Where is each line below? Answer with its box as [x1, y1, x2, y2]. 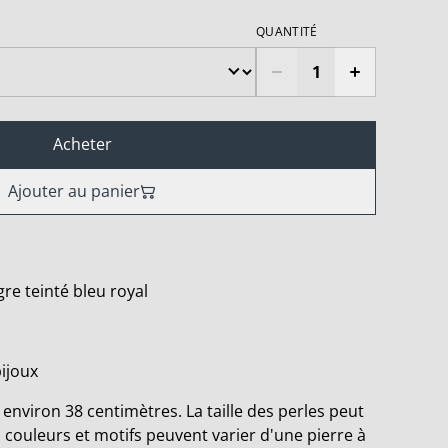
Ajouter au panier [8, 180, 140, 203]
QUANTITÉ [256, 23, 318, 41]
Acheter [52, 133, 112, 156]
